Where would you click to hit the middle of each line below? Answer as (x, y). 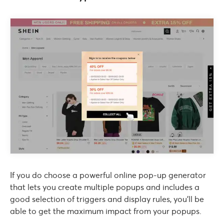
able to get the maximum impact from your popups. (106, 211)
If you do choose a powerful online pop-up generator (108, 175)
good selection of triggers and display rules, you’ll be (107, 199)
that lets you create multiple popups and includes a (105, 187)
